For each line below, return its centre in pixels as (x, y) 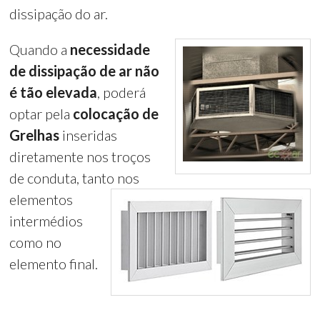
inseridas (89, 135)
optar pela (41, 113)
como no (36, 242)
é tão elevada (54, 92)
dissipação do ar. (60, 13)
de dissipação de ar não (85, 70)
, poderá (122, 92)
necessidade (110, 49)
